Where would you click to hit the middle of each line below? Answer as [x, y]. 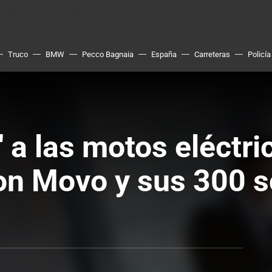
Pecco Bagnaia [108, 54]
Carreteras [212, 54]
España [164, 54]
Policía [259, 54]
